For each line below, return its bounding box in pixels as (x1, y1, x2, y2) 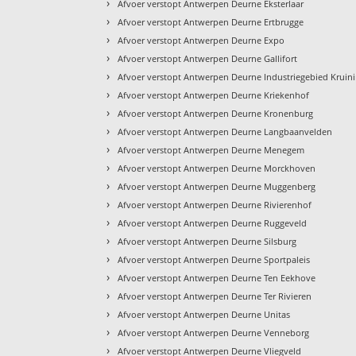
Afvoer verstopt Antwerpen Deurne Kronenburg (118, 106, 314, 119)
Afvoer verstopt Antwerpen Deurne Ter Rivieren (118, 289, 312, 302)
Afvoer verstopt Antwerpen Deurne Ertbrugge (118, 15, 304, 28)
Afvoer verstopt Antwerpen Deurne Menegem (118, 143, 305, 156)
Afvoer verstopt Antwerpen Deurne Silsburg (118, 234, 297, 247)
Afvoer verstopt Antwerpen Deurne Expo (118, 33, 285, 46)
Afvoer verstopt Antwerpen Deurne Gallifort (118, 52, 298, 64)
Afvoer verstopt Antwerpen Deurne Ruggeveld (118, 216, 308, 229)
